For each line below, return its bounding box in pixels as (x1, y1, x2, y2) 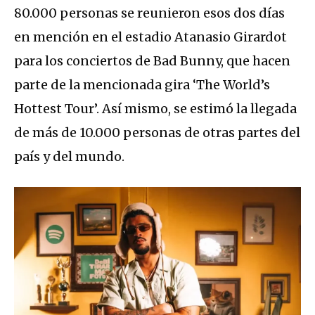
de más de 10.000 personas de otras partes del (14, 124, 300, 141)
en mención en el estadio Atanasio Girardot (14, 28, 287, 45)
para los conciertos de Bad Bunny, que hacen (14, 52, 290, 69)
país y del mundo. (14, 148, 124, 165)
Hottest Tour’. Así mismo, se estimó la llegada (14, 100, 297, 117)
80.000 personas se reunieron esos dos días (14, 4, 285, 21)
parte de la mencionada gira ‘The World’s (14, 76, 270, 93)
